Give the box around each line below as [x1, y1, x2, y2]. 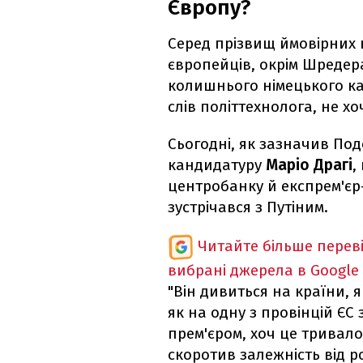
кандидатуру [168, 156, 266, 175]
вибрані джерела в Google [168, 261, 359, 280]
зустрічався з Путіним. [168, 198, 328, 217]
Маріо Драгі [266, 156, 352, 175]
